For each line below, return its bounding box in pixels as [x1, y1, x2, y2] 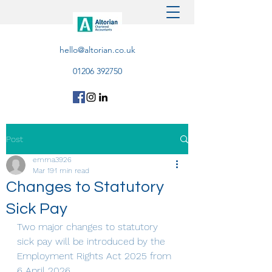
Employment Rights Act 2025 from [17, 250, 174, 262]
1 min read [55, 166, 89, 175]
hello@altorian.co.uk [59, 44, 135, 55]
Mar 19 [33, 166, 54, 175]
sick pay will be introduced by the [17, 236, 168, 247]
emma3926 [33, 155, 72, 164]
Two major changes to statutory [17, 221, 161, 233]
